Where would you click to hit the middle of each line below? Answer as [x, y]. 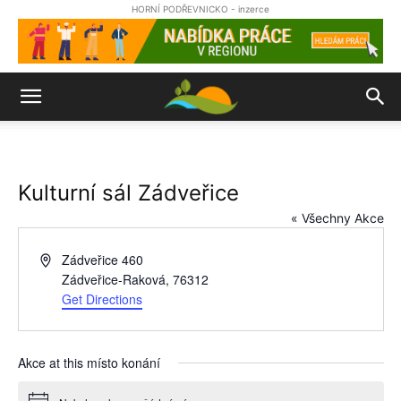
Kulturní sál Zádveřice [128, 193]
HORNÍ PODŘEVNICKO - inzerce [200, 9]
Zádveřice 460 [103, 260]
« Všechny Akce [337, 218]
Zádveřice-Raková [114, 279]
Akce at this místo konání [89, 363]
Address [62, 259]
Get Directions [102, 299]
